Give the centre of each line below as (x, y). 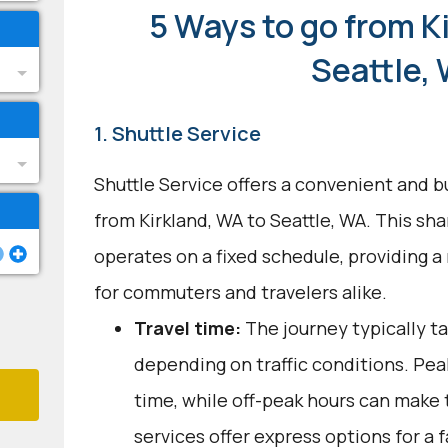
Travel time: (187, 328)
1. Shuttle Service (177, 133)
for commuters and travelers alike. (240, 292)
